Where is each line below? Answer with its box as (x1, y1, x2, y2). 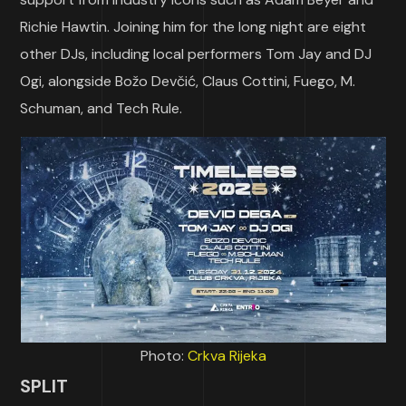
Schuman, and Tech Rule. (20, 99, 183, 118)
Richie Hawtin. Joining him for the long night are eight (20, 17, 367, 36)
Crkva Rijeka (187, 346, 266, 365)
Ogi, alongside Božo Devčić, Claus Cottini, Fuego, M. (20, 72, 356, 91)
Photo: (140, 346, 188, 365)
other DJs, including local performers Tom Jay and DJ (20, 44, 372, 63)
